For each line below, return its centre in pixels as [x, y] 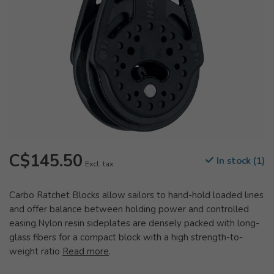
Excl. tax [99, 164]
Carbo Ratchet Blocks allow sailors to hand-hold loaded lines [136, 195]
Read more [86, 251]
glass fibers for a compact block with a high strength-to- [126, 237]
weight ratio [36, 251]
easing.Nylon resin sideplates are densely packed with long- [134, 223]
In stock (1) [239, 161]
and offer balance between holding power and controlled [129, 209]
